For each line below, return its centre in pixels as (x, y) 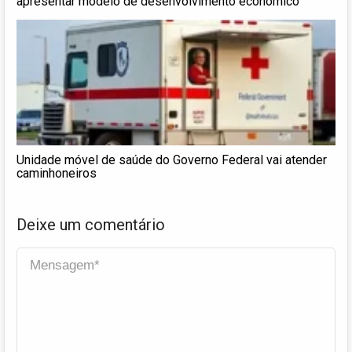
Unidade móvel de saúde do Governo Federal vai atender (172, 159)
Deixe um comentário (91, 224)
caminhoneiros (57, 173)
